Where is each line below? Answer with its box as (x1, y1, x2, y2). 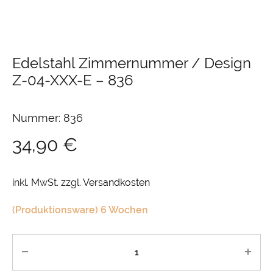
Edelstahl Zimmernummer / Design (12, 54, 251, 72)
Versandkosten (83, 177, 150, 188)
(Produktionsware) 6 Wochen (12, 204, 148, 216)
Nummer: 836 (12, 112, 83, 124)
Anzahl (12, 236, 48, 249)
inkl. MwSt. (12, 177, 58, 188)
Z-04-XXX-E (12, 71, 92, 89)
